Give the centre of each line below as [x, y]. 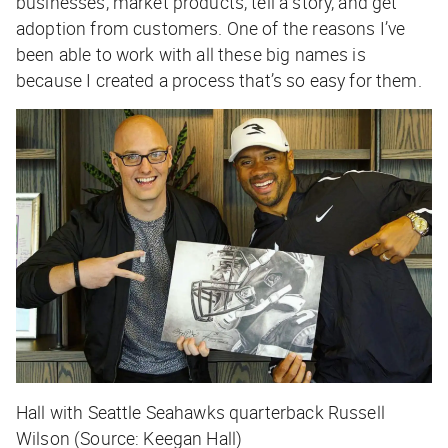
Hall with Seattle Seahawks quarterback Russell [200, 412]
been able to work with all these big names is [191, 53]
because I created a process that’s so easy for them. [219, 79]
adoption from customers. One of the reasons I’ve [211, 27]
